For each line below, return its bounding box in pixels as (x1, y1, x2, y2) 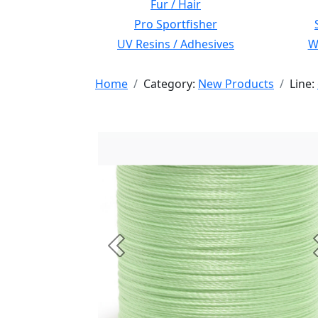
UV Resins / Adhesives (117, 36, 234, 52)
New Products (198, 76, 274, 92)
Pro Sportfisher (134, 16, 217, 32)
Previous (115, 245, 162, 261)
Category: (143, 76, 198, 92)
